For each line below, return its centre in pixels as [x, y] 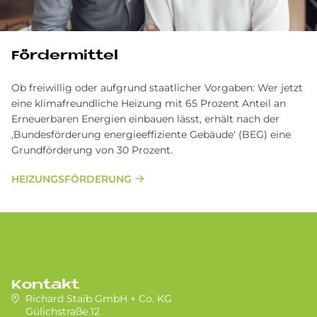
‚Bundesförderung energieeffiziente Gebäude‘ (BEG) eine [151, 135]
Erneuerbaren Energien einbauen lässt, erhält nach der [145, 119]
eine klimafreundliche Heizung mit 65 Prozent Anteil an [149, 104]
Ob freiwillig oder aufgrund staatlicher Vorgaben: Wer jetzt [157, 88]
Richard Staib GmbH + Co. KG [99, 299]
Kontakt [45, 286]
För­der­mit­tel [65, 57]
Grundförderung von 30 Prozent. [92, 150]
